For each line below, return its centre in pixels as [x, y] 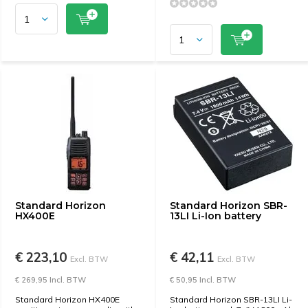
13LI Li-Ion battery [216, 216]
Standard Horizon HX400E [67, 299]
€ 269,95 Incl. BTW [51, 280]
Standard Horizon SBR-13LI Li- [231, 299]
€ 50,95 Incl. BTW [203, 280]
